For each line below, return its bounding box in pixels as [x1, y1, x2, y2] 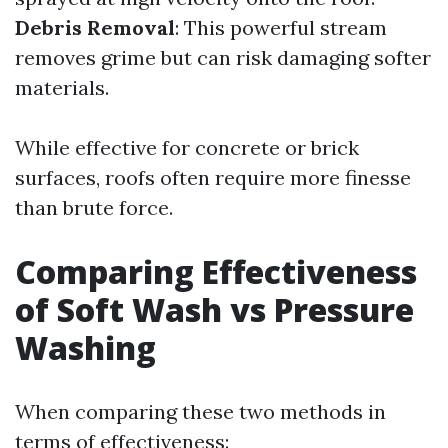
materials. [15, 75, 109, 100]
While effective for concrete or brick [15, 135, 359, 160]
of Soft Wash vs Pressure [15, 288, 414, 331]
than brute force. [15, 195, 173, 220]
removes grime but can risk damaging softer [15, 45, 431, 70]
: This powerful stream [175, 15, 387, 40]
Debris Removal [15, 15, 175, 40]
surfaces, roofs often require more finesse [15, 165, 411, 190]
